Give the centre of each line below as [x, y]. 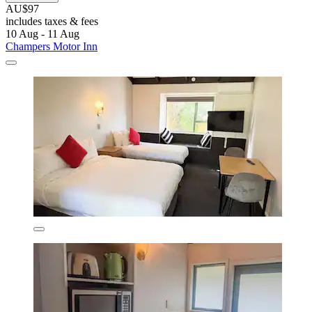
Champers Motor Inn [52, 46]
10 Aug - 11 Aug [42, 33]
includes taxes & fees [52, 21]
